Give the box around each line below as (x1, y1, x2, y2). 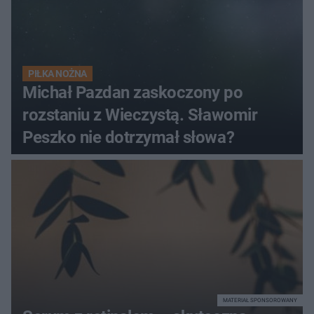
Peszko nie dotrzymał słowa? (22, 128, 235, 148)
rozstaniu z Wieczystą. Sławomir (22, 105, 258, 125)
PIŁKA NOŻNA (28, 68, 87, 80)
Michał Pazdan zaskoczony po (22, 83, 243, 103)
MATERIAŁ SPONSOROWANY (223, 297, 297, 304)
